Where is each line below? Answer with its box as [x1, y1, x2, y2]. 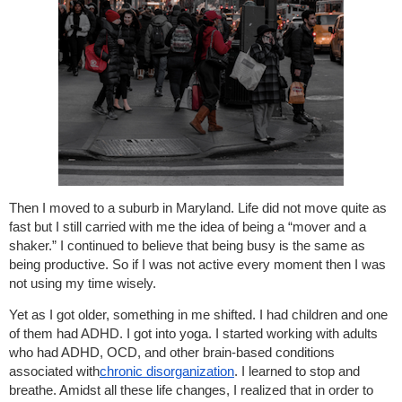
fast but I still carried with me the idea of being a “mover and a [9, 219, 366, 235]
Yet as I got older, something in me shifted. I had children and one [9, 307, 388, 323]
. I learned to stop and [234, 363, 360, 380]
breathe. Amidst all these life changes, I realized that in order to [9, 382, 373, 398]
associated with [9, 363, 100, 380]
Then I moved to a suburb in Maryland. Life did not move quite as [9, 200, 387, 216]
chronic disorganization [100, 363, 234, 380]
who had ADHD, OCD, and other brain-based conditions [9, 345, 335, 361]
